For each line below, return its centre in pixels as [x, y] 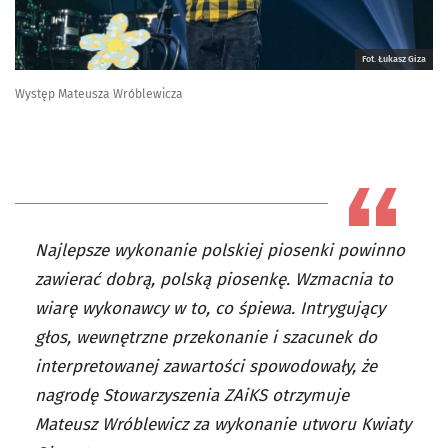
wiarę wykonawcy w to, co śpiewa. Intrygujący [210, 309]
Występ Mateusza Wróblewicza [99, 94]
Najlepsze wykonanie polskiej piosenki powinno [220, 251]
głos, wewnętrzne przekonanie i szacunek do [206, 338]
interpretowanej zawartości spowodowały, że [206, 367]
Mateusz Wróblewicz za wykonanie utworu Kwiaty [223, 425]
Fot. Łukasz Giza [394, 59]
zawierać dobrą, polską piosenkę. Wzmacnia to [214, 280]
